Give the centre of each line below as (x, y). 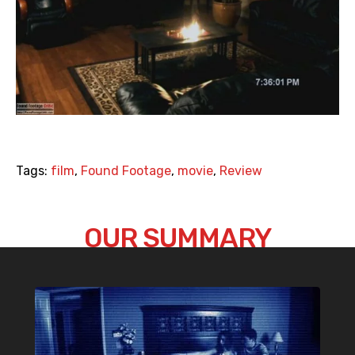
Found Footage (126, 171)
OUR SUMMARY (177, 239)
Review (241, 171)
